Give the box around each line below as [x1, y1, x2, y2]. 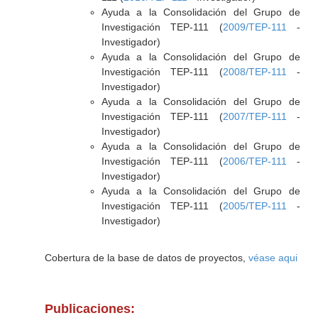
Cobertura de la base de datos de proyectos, [44, 252, 248, 263]
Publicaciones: [44, 302, 135, 316]
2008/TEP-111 [222, 66, 287, 77]
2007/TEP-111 [222, 111, 287, 122]
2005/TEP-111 [222, 200, 287, 212]
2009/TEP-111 [222, 21, 287, 33]
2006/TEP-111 [222, 155, 287, 167]
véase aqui [248, 252, 297, 263]
